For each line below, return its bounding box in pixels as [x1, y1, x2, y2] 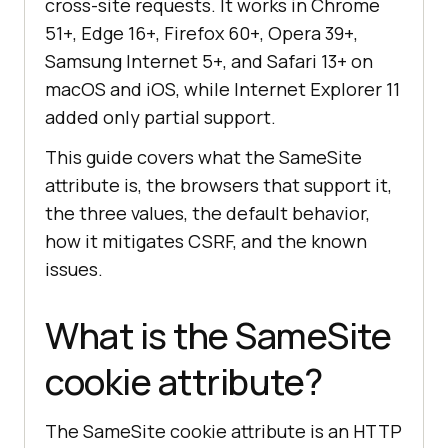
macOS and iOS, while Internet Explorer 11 [45, 77, 400, 102]
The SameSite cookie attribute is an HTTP [45, 419, 402, 444]
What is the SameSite [45, 311, 391, 361]
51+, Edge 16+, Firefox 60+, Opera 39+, [45, 21, 358, 46]
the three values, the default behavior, [45, 201, 370, 226]
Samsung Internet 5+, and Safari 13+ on [45, 49, 373, 74]
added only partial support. [45, 105, 276, 130]
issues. [45, 257, 103, 282]
